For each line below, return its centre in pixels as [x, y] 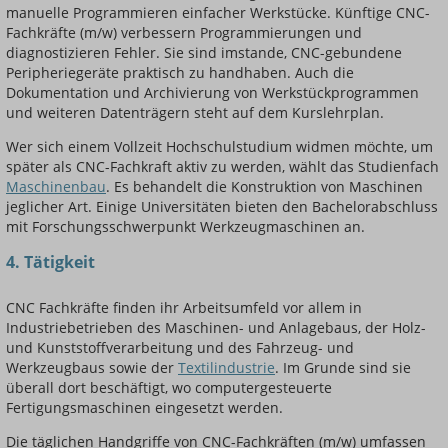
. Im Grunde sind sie [343, 368]
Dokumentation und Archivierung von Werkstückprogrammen [212, 93]
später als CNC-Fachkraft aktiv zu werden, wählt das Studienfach [222, 167]
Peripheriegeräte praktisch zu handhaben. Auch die [180, 73]
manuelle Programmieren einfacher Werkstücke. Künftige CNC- [218, 13]
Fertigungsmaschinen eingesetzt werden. [144, 408]
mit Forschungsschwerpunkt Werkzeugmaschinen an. [185, 227]
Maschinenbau [56, 187]
